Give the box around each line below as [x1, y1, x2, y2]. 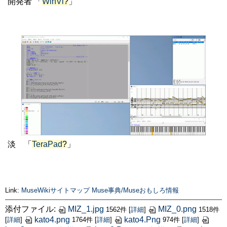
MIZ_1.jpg [68, 205, 104, 214]
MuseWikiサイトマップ [21, 186, 90, 195]
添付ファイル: [5, 205, 58, 214]
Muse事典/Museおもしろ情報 [92, 186, 179, 195]
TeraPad [32, 140, 62, 149]
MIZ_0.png [158, 205, 197, 214]
